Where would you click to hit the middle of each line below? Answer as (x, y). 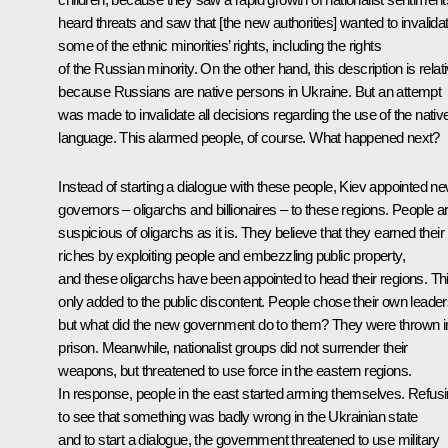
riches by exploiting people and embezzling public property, (231, 255)
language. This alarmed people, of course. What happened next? (249, 137)
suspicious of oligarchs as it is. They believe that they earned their (251, 232)
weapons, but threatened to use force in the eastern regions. (235, 370)
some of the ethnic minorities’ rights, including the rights (219, 45)
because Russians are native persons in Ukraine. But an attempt (250, 91)
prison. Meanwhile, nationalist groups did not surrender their (233, 347)
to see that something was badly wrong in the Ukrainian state (238, 416)
